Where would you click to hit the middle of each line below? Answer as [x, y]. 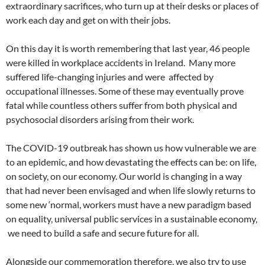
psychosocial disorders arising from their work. [100, 119]
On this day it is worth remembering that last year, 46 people [128, 48]
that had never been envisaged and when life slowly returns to [131, 190]
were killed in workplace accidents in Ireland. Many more [121, 62]
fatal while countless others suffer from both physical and [122, 105]
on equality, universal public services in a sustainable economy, [132, 219]
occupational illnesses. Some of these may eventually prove [125, 91]
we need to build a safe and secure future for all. [102, 233]
